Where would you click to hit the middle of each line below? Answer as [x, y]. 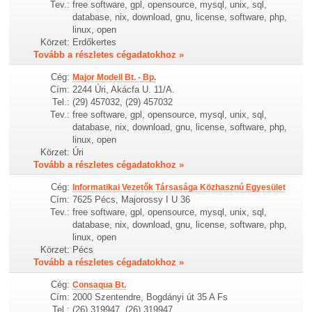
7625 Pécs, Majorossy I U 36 [132, 200]
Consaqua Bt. [100, 285]
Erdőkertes [95, 42]
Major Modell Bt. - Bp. [115, 77]
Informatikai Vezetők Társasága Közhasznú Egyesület [179, 188]
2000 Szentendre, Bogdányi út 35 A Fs [150, 297]
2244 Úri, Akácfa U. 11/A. [124, 89]
